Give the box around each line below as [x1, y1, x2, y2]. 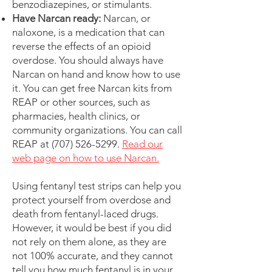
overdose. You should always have [12, 54, 163, 66]
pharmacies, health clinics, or [12, 110, 140, 122]
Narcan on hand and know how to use [12, 68, 180, 80]
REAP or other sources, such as [12, 96, 150, 108]
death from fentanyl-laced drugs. [12, 208, 158, 220]
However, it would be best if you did [12, 222, 171, 234]
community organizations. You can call [12, 124, 182, 136]
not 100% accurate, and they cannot [12, 250, 173, 262]
